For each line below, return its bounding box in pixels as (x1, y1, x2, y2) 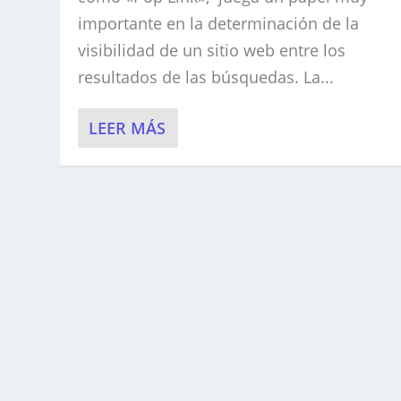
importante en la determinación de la (78, 13, 360, 35)
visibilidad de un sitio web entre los (78, 39, 346, 62)
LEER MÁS (89, 117, 166, 140)
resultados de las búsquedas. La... (78, 66, 335, 89)
